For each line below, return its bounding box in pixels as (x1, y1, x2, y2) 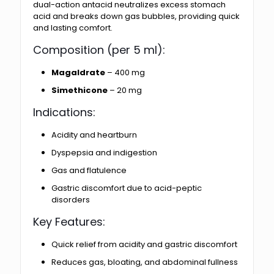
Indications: (33, 105, 95, 120)
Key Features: (33, 214, 105, 230)
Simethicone (51, 84, 108, 97)
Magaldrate (51, 67, 105, 79)
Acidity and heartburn (51, 129, 137, 141)
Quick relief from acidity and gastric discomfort (51, 239, 237, 251)
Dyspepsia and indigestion (51, 147, 157, 159)
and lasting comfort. (33, 22, 113, 34)
